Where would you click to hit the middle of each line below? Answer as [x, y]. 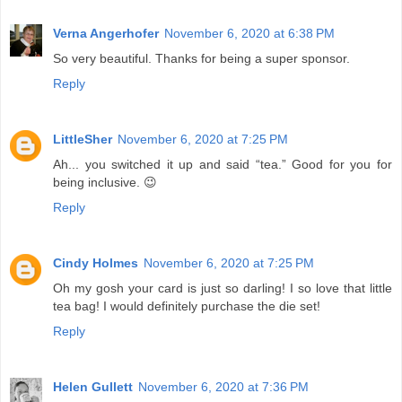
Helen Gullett [93, 387]
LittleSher [83, 140]
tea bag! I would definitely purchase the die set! [187, 306]
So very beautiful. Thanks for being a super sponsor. [201, 59]
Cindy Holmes [96, 263]
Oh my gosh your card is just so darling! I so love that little [223, 288]
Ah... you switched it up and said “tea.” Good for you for [223, 165]
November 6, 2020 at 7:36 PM [223, 387]
